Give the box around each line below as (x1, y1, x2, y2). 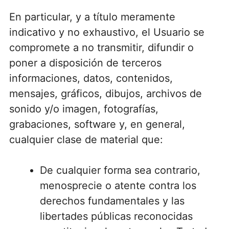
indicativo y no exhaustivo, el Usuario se (9, 26, 204, 38)
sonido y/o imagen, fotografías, (9, 102, 158, 115)
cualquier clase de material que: (9, 133, 163, 146)
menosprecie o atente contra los (39, 179, 196, 192)
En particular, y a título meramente (9, 10, 175, 23)
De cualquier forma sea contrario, (39, 164, 200, 176)
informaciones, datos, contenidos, (9, 72, 173, 84)
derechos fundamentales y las (39, 194, 185, 207)
